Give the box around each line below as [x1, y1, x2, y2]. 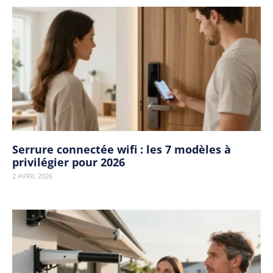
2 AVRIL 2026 [12, 171, 52, 180]
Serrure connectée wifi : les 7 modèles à [12, 142, 231, 157]
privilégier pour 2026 [12, 155, 125, 169]
